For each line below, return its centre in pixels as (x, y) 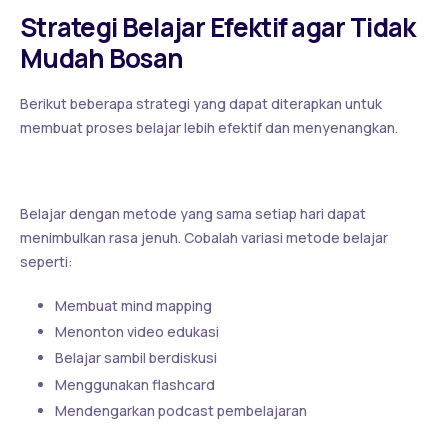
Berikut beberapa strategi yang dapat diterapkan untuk (201, 104)
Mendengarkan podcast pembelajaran (181, 410)
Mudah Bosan (102, 58)
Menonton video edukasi (137, 332)
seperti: (46, 262)
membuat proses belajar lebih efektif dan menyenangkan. (209, 128)
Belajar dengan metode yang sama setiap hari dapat (193, 214)
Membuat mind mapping (133, 306)
